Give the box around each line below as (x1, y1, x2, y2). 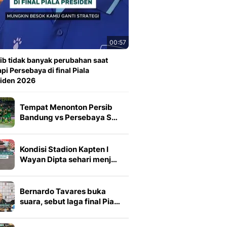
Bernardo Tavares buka (20, 186, 106, 196)
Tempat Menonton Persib (20, 102, 112, 112)
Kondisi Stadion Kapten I (20, 144, 108, 154)
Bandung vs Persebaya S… (20, 112, 118, 122)
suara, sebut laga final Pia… (20, 197, 120, 206)
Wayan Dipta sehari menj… (20, 155, 117, 164)
